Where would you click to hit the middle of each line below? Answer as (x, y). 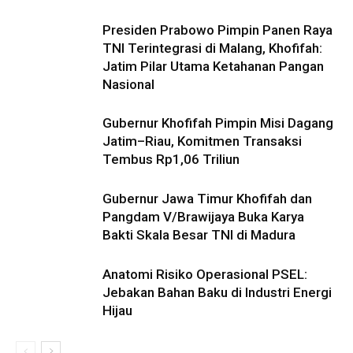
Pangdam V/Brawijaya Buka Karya (203, 217)
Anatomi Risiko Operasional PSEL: (205, 274)
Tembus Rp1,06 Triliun (171, 159)
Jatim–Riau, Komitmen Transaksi (202, 141)
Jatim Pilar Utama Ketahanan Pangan (213, 66)
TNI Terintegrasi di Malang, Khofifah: (212, 48)
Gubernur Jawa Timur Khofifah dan (207, 199)
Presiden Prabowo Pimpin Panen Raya (217, 30)
